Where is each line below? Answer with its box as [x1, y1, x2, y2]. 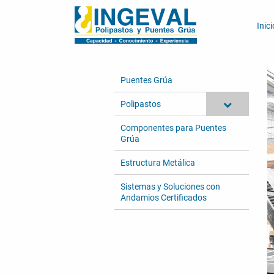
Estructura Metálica [120, 158, 195, 168]
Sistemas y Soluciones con [120, 182, 220, 191]
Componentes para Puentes [120, 123, 226, 133]
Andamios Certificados [120, 193, 207, 202]
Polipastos [120, 99, 161, 109]
